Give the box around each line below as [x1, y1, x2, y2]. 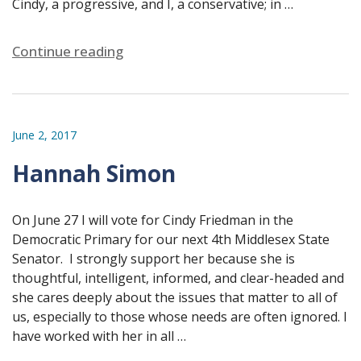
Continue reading [12, 41, 123, 60]
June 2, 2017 [12, 127, 77, 143]
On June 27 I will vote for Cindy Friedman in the [12, 210, 293, 229]
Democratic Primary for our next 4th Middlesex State [12, 230, 330, 248]
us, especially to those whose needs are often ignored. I [12, 307, 347, 326]
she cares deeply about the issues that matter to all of [12, 288, 338, 306]
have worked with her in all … [12, 326, 186, 345]
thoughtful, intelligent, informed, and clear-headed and [12, 268, 344, 287]
